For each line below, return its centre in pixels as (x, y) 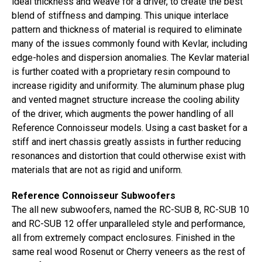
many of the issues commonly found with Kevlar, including (130, 44)
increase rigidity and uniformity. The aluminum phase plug (128, 86)
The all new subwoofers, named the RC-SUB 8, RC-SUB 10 (130, 210)
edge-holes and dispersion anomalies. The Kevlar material (130, 58)
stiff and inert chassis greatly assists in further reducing (126, 142)
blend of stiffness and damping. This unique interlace (120, 15)
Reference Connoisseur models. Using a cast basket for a (130, 128)
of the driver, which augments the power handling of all (123, 114)
